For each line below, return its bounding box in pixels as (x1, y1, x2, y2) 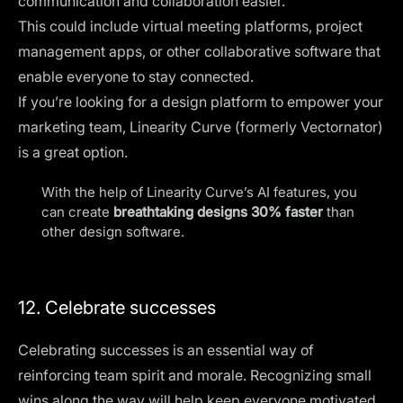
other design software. (41, 223, 184, 240)
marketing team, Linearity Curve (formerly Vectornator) (18, 118, 383, 136)
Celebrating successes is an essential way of (18, 341, 314, 359)
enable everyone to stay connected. (18, 67, 254, 85)
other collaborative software (166, 42, 352, 60)
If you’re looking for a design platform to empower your (18, 93, 383, 111)
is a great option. (18, 143, 128, 161)
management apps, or (18, 42, 166, 60)
